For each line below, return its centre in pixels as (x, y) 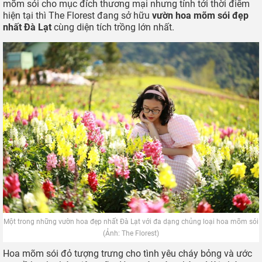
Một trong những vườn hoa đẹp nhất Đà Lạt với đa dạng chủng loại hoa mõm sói (131, 221)
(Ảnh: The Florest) (131, 233)
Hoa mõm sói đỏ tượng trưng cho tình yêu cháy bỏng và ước (127, 253)
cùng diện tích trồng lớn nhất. (113, 27)
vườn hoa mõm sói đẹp (200, 16)
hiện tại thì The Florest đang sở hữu (77, 16)
